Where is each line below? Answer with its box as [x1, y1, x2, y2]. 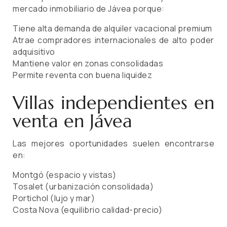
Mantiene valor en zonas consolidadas [13, 58, 163, 69]
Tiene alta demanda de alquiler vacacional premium [13, 23, 212, 34]
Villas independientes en [13, 91, 214, 115]
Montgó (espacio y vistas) [13, 169, 117, 181]
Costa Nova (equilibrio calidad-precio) [13, 204, 162, 216]
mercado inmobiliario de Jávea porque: [13, 3, 165, 15]
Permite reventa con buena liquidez [13, 69, 152, 81]
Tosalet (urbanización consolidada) [13, 181, 154, 193]
